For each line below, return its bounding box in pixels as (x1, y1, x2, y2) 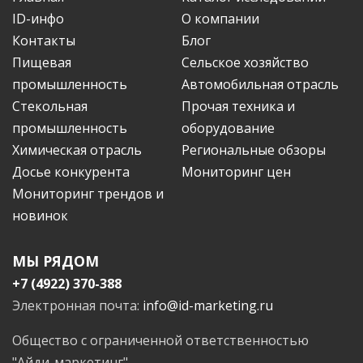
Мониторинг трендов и (12, 184, 164, 203)
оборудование (181, 118, 275, 137)
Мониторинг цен (181, 162, 291, 181)
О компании (181, 9, 259, 28)
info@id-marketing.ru (143, 296, 273, 314)
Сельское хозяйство (181, 53, 309, 71)
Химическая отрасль (12, 140, 142, 159)
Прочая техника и (181, 96, 295, 115)
